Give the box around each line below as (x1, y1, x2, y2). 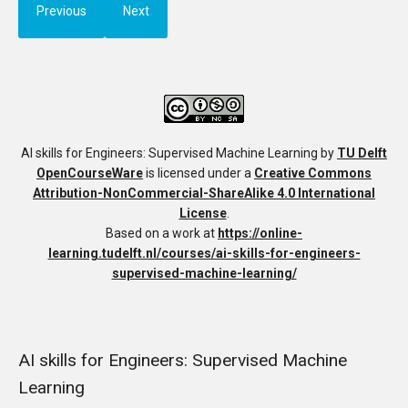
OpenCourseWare (36, 166, 143, 181)
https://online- (218, 226, 302, 241)
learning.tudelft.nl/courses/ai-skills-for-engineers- (47, 246, 361, 261)
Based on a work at (106, 226, 218, 241)
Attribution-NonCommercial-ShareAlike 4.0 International (33, 186, 375, 201)
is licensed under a (143, 166, 254, 181)
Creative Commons (254, 166, 372, 181)
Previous (36, 4, 87, 18)
